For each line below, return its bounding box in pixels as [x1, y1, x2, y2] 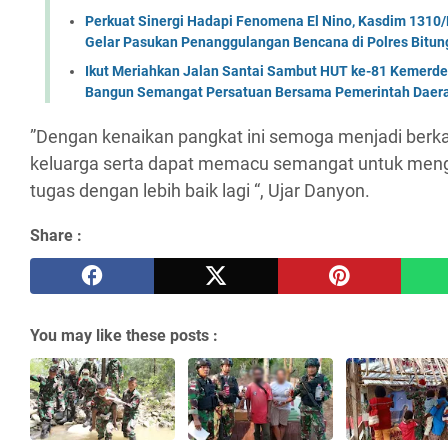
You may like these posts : [30, 326, 218, 346]
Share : [30, 226, 82, 246]
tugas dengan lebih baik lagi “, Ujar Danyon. [30, 180, 370, 202]
